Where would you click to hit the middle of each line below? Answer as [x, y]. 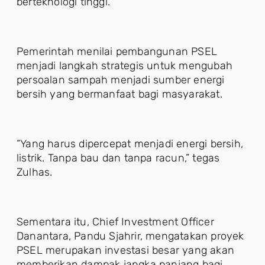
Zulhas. [35, 172]
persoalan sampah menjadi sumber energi [121, 80]
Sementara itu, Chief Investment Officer [115, 222]
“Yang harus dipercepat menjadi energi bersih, [130, 144]
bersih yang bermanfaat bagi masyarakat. [119, 94]
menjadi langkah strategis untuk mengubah [125, 66]
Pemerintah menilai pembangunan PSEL [117, 51]
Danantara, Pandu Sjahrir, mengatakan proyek [130, 236]
